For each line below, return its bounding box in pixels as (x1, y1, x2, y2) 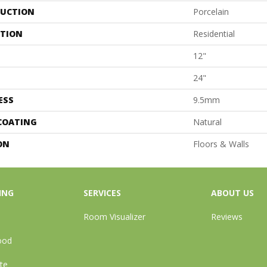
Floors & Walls (193, 138, 249, 150)
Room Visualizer (83, 210, 146, 222)
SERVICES (83, 187, 122, 198)
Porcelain (193, 5, 229, 17)
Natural (193, 116, 222, 128)
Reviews (210, 210, 243, 222)
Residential (193, 27, 235, 39)
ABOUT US (210, 187, 254, 198)
